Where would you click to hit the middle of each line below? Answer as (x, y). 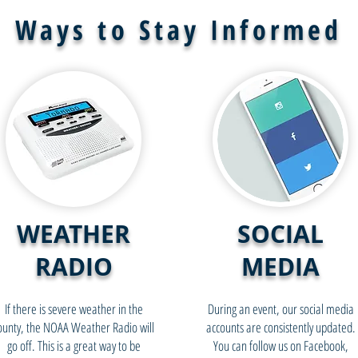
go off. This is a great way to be (74, 346)
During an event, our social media (280, 309)
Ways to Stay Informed (179, 30)
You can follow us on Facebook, (280, 346)
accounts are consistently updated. (280, 327)
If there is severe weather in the (74, 309)
